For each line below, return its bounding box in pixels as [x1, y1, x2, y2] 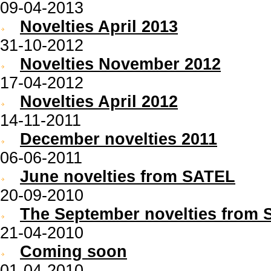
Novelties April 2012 [20, 93, 178, 111]
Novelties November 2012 [20, 55, 221, 73]
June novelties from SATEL [20, 168, 235, 186]
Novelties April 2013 [20, 18, 178, 36]
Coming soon [20, 243, 127, 261]
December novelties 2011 [20, 130, 217, 148]
